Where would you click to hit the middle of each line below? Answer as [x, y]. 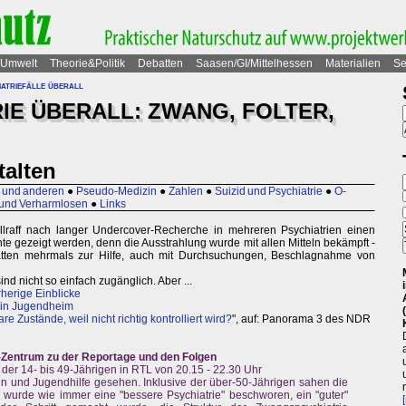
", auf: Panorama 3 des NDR [301, 319]
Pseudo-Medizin [116, 192]
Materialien [353, 63]
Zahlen [186, 192]
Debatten [160, 63]
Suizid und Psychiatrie [269, 192]
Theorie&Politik [87, 63]
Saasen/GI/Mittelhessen [254, 63]
